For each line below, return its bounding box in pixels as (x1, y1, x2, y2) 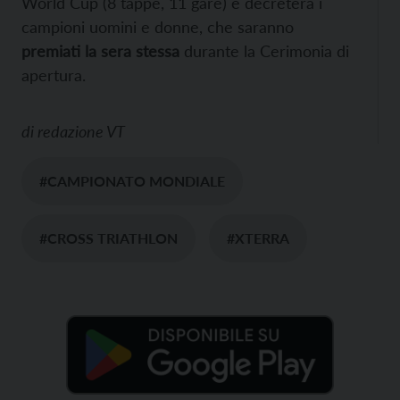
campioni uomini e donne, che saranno (21, 17, 294, 37)
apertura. (21, 65, 86, 86)
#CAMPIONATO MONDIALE (39, 172, 225, 190)
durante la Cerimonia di (179, 41, 349, 62)
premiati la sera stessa (21, 41, 179, 62)
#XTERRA (227, 229, 289, 247)
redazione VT (37, 121, 125, 142)
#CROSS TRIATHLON (39, 229, 178, 247)
